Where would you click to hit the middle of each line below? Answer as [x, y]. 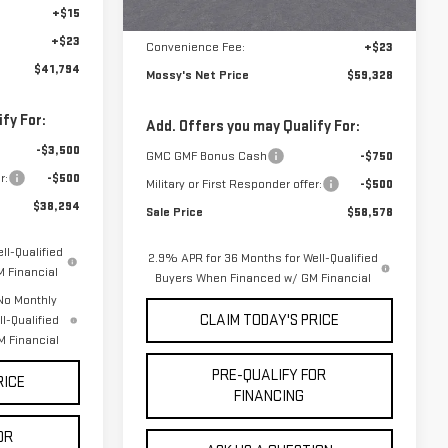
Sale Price [174, 212]
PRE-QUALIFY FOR [269, 375]
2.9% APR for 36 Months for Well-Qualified [263, 258]
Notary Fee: [176, 19]
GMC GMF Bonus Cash [206, 156]
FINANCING [269, 396]
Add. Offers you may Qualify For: [252, 126]
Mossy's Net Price [197, 75]
